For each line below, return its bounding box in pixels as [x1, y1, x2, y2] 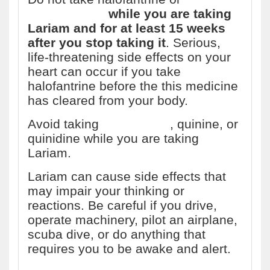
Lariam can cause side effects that [28, 169, 226, 183]
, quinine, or [170, 117, 238, 131]
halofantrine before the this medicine [28, 79, 238, 93]
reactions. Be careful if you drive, [28, 198, 217, 212]
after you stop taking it [28, 36, 166, 49]
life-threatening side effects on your [28, 50, 231, 64]
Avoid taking [28, 117, 102, 131]
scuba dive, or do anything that [28, 227, 206, 241]
